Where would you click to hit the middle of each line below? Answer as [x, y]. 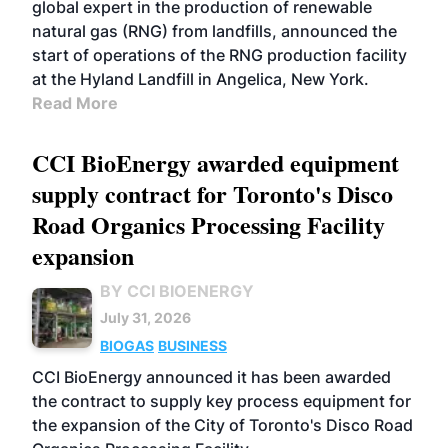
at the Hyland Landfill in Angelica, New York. [200, 79]
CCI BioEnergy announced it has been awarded [211, 377]
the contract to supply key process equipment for [221, 401]
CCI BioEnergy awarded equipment [215, 162]
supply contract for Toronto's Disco [212, 193]
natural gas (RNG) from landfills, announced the [214, 31]
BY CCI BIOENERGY [177, 291]
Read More [75, 103]
